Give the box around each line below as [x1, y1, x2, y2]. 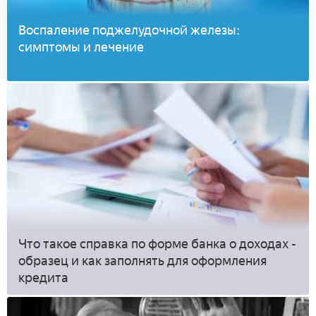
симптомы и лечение [18, 39, 144, 55]
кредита [18, 269, 68, 286]
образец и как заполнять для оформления [18, 253, 267, 269]
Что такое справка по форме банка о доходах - [18, 236, 296, 252]
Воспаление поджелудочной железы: [18, 22, 240, 38]
